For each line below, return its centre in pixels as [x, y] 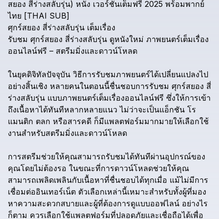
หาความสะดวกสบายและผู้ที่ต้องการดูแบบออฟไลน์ [94, 203]
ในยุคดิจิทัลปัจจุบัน [39, 74]
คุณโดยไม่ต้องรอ [37, 168]
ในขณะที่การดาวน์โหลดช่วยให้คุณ [129, 168]
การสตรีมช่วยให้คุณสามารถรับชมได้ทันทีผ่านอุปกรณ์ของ [107, 156]
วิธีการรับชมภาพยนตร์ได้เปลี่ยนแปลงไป [141, 74]
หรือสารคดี [72, 121]
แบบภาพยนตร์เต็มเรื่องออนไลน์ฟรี [106, 98]
